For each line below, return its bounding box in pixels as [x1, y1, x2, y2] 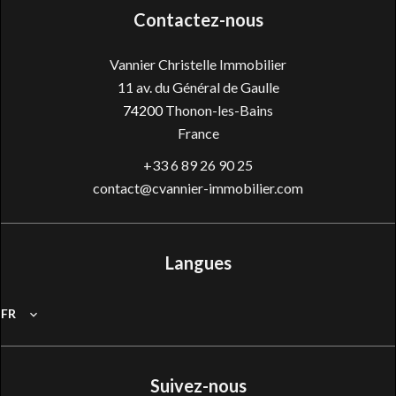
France [177, 125, 219, 141]
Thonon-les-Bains [163, 102, 273, 118]
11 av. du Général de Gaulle [117, 79, 279, 95]
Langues [164, 252, 232, 273]
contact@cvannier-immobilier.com [93, 179, 303, 196]
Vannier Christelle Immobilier [110, 56, 286, 72]
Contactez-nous [133, 9, 263, 30]
